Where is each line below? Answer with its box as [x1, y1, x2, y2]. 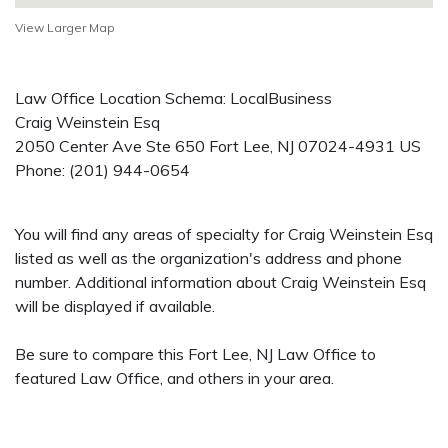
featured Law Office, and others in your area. [15, 368, 334, 388]
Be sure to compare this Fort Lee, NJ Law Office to [15, 344, 376, 364]
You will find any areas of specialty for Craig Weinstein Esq [15, 224, 433, 244]
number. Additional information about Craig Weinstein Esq [15, 272, 426, 292]
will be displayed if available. [15, 296, 215, 316]
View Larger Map [15, 20, 115, 35]
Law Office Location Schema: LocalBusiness [15, 88, 332, 108]
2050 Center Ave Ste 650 [15, 136, 205, 156]
